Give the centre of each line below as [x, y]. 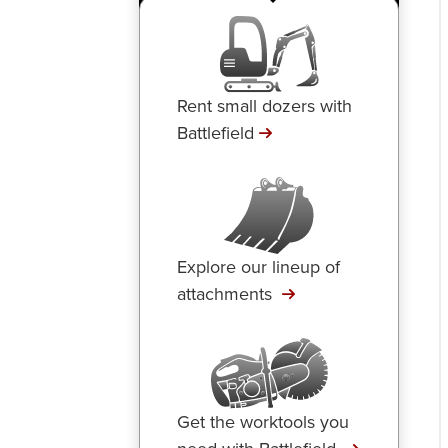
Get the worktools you [262, 422]
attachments [226, 294]
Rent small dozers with [264, 106]
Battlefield [215, 133]
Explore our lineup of [258, 267]
